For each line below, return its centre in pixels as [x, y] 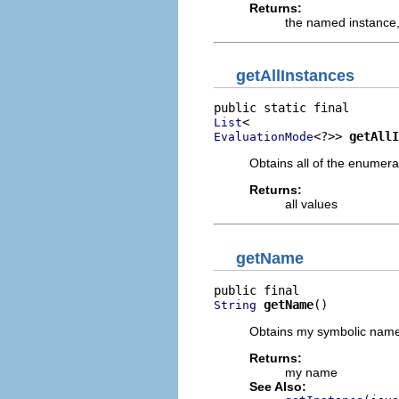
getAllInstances [295, 76]
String [235, 305]
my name [311, 372]
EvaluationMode [264, 137]
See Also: [278, 386]
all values [311, 204]
